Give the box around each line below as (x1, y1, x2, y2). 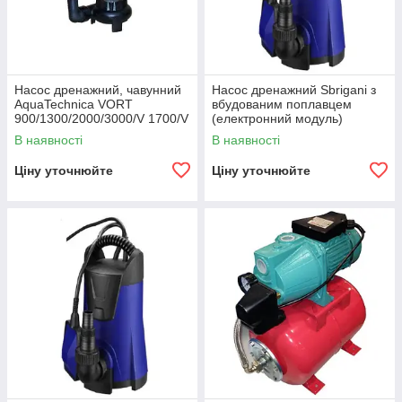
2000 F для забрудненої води (14, 126, 188, 141)
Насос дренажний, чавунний (14, 83, 181, 98)
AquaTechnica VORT (14, 97, 133, 112)
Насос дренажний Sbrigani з (212, 83, 376, 98)
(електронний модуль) (212, 111, 343, 127)
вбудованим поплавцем (212, 97, 352, 112)
